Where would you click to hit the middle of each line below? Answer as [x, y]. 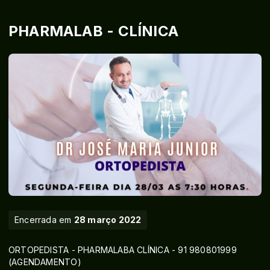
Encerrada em [44, 220]
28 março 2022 [108, 220]
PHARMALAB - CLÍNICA [93, 31]
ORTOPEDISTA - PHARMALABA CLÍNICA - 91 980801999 [123, 250]
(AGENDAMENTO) [45, 262]
